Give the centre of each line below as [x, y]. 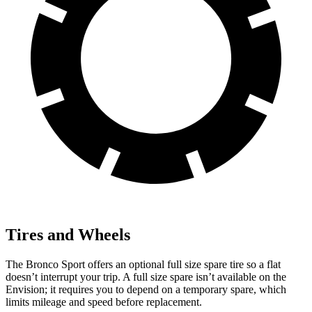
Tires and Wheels [68, 234]
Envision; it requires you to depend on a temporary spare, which [146, 289]
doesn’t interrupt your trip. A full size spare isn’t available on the [146, 276]
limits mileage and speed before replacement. [104, 302]
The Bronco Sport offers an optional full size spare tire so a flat [143, 264]
